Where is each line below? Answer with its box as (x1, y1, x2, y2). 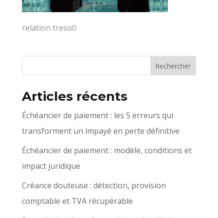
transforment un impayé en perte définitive (21, 126, 180, 136)
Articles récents (21, 89, 127, 104)
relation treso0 (21, 22, 76, 33)
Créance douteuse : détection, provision (21, 180, 166, 191)
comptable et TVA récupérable (21, 196, 133, 206)
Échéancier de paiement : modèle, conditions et (21, 145, 192, 156)
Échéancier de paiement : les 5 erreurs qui (21, 110, 173, 121)
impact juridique (21, 161, 80, 171)
